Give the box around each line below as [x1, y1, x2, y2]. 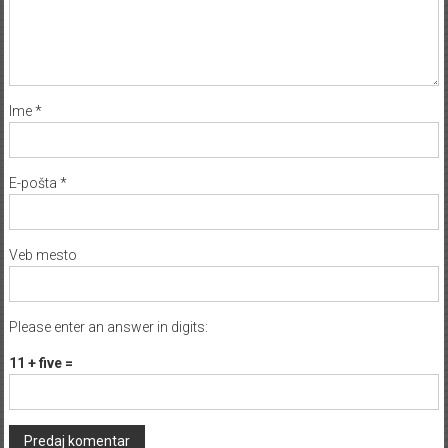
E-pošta [8, 175, 60, 192]
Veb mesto [8, 247, 77, 264]
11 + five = [8, 355, 73, 372]
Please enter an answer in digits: [8, 319, 208, 336]
